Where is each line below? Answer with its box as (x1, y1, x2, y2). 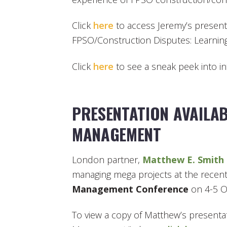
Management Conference (72, 182, 188, 195)
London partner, (72, 153, 142, 166)
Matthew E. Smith (142, 153, 224, 166)
